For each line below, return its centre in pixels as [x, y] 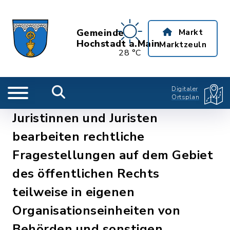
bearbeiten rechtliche [79, 137]
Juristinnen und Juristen [85, 118]
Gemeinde [100, 33]
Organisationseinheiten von [96, 210]
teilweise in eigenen [73, 192]
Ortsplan [185, 97]
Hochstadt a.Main [118, 44]
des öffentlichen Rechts [86, 174]
